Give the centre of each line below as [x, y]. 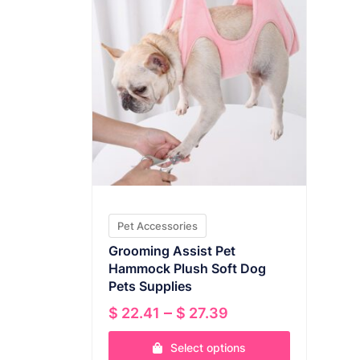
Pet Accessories [157, 225]
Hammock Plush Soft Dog [187, 268]
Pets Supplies [150, 286]
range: [252, 331]
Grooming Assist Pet [172, 250]
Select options [208, 347]
